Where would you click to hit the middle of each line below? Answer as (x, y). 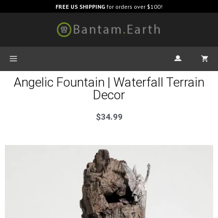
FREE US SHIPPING (80, 7)
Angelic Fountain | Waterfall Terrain (109, 82)
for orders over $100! (134, 7)
